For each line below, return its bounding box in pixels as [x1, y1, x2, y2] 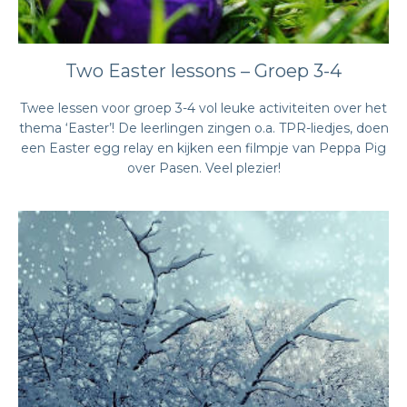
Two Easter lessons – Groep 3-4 [65, 60, 342, 82]
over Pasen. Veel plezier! [126, 160, 281, 176]
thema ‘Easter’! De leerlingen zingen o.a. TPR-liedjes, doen [18, 120, 389, 136]
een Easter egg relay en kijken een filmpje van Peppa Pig [21, 140, 386, 156]
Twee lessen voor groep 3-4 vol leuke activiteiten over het [20, 100, 387, 116]
